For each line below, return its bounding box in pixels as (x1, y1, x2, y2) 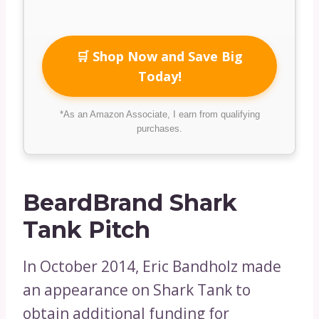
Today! (137, 67, 182, 85)
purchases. (137, 122, 182, 134)
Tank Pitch (23, 215, 150, 244)
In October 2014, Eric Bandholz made (23, 256, 281, 276)
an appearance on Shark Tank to (23, 279, 251, 300)
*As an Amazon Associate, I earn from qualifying (59, 108, 260, 120)
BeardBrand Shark (23, 188, 237, 216)
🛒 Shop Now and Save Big (76, 47, 243, 65)
